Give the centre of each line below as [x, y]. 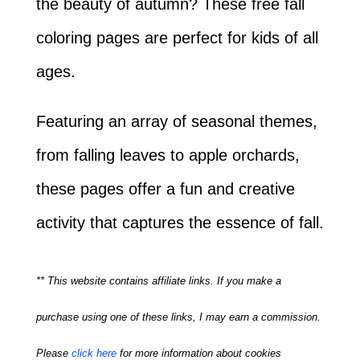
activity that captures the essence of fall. [180, 223]
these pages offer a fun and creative [165, 189]
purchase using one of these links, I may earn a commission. [178, 317]
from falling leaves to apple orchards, [168, 155]
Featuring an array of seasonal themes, [176, 121]
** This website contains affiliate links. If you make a [158, 281]
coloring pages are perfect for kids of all [177, 38]
